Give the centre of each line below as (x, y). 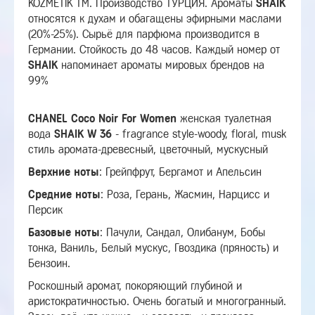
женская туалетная (224, 118)
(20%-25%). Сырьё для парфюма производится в (144, 34)
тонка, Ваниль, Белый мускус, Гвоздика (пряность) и (153, 248)
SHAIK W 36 (83, 134)
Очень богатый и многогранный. (210, 301)
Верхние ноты (64, 172)
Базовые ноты (64, 232)
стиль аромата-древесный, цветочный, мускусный (148, 149)
